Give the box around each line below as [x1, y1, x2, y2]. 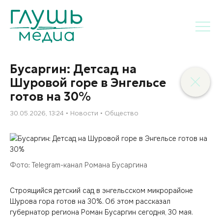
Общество [105, 109, 138, 117]
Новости [70, 109, 98, 117]
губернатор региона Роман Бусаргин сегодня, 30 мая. [10, 208, 193, 217]
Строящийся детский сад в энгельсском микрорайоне [10, 186, 193, 195]
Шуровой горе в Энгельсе [10, 76, 166, 90]
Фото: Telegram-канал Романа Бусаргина [10, 161, 147, 169]
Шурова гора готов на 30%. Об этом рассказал [10, 197, 170, 206]
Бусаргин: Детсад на [10, 62, 137, 77]
